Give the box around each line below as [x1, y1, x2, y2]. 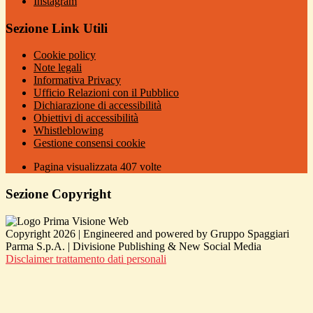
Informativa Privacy [34, 74, 121, 87]
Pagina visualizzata [34, 161, 120, 173]
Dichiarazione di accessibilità [34, 99, 161, 112]
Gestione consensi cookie [34, 137, 145, 150]
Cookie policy [34, 49, 96, 61]
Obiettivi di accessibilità [34, 112, 138, 124]
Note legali [34, 61, 82, 74]
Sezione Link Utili [6, 20, 108, 36]
